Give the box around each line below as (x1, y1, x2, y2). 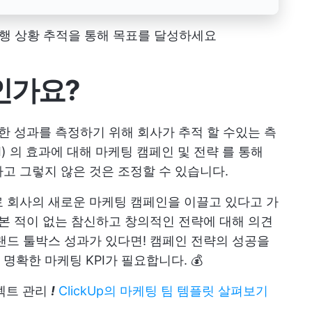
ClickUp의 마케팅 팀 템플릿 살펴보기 (58, 283, 268, 299)
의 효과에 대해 (6, 144, 95, 159)
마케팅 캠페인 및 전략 (95, 144, 219, 159)
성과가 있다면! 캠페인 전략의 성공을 (61, 233, 270, 249)
